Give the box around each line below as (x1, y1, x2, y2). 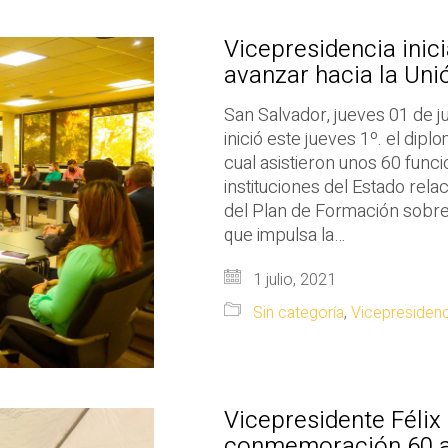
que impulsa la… (224, 221, 345, 249)
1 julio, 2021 (249, 267, 336, 292)
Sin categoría (253, 300, 344, 325)
